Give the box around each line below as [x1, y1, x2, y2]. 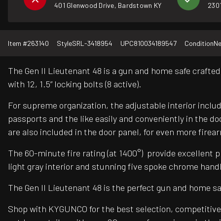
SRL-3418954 [72, 39, 112, 47]
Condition [184, 39, 214, 47]
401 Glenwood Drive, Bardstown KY [54, 1, 162, 9]
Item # [8, 39, 27, 47]
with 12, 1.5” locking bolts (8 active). [8, 78, 142, 89]
